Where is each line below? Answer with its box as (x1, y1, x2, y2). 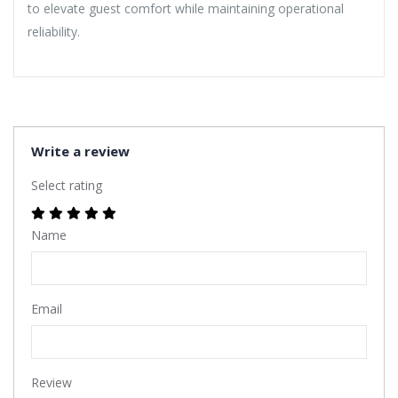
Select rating (31, 177, 102, 195)
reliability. (28, 23, 80, 41)
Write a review (31, 142, 130, 161)
